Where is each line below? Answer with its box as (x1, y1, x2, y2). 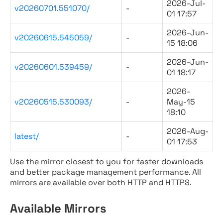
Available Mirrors (10, 201, 107, 216)
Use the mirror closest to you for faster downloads (10, 156, 203, 167)
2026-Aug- (167, 126, 209, 136)
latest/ (14, 131, 39, 141)
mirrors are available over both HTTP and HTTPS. (10, 177, 192, 188)
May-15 (167, 97, 195, 107)
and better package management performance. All (10, 167, 201, 177)
